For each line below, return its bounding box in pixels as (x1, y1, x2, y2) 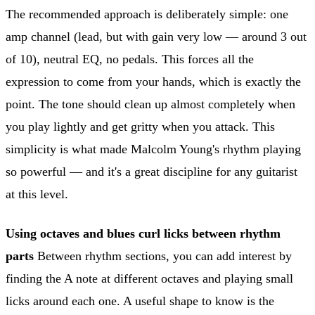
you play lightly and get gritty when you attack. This (6, 119, 275, 134)
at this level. (6, 186, 68, 201)
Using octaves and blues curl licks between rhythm (6, 226, 281, 240)
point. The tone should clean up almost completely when (6, 96, 295, 111)
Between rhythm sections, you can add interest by (34, 248, 292, 263)
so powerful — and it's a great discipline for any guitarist (6, 164, 297, 179)
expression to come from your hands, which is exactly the (6, 74, 301, 89)
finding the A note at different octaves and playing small (6, 271, 293, 285)
